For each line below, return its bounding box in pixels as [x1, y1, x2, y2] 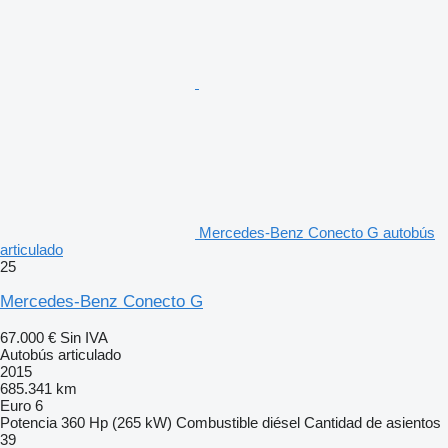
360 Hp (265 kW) [61, 413, 172, 431]
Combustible [176, 413, 258, 431]
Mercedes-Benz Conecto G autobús [199, 223, 435, 241]
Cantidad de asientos [304, 413, 441, 431]
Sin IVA [60, 328, 108, 346]
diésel [262, 413, 300, 431]
